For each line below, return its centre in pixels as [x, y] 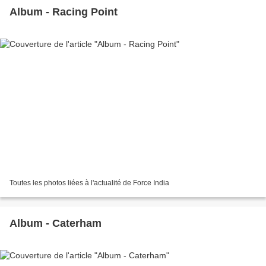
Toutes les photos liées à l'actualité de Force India [89, 183]
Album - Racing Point [64, 12]
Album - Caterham [56, 224]
